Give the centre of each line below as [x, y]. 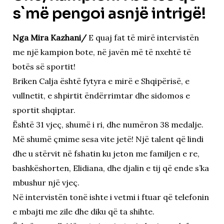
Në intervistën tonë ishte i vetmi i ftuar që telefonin [110, 197]
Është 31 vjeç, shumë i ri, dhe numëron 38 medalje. [108, 125]
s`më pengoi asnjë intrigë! [109, 14]
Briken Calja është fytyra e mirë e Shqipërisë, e [101, 81]
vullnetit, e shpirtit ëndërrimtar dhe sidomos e [101, 96]
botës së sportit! [44, 67]
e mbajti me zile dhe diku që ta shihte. [83, 212]
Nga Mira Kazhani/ [49, 38]
